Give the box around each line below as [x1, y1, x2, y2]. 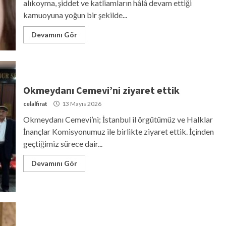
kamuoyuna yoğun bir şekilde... [23, 10, 127, 20]
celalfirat [23, 99, 47, 107]
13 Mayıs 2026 [61, 99, 101, 107]
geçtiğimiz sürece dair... [23, 138, 102, 148]
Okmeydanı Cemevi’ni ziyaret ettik [23, 83, 180, 96]
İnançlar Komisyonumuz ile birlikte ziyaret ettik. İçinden [23, 126, 214, 136]
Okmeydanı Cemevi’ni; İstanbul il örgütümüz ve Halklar [23, 114, 213, 124]
